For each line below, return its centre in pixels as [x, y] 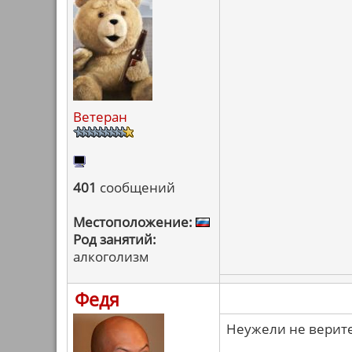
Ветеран [100, 117]
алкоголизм [111, 257]
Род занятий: [115, 239]
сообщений [136, 187]
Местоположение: [133, 222]
